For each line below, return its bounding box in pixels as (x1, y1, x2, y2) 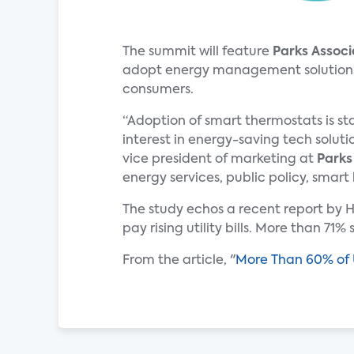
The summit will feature (122, 46, 273, 58)
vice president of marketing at (122, 153, 317, 166)
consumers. (122, 84, 194, 96)
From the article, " (122, 254, 235, 267)
